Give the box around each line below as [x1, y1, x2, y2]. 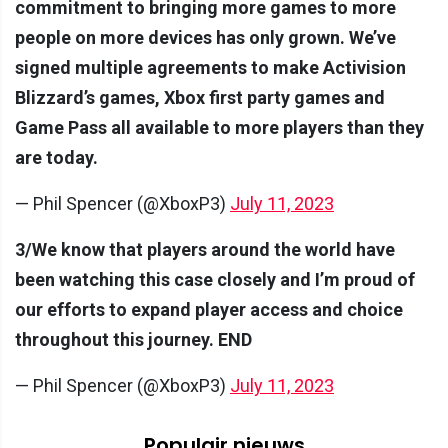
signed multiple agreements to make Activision [15, 56, 406, 78]
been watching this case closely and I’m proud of [15, 268, 415, 290]
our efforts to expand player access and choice [15, 298, 403, 320]
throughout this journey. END [15, 328, 252, 350]
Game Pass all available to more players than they [15, 116, 424, 138]
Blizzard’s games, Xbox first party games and [15, 86, 385, 108]
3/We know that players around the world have [15, 238, 395, 260]
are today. [15, 146, 98, 168]
